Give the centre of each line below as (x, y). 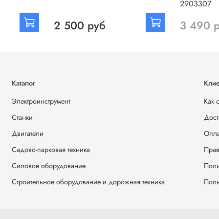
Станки (22, 117)
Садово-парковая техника (51, 149)
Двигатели (28, 133)
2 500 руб (79, 25)
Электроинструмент (41, 101)
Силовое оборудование (49, 165)
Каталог (23, 83)
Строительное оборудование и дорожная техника (88, 182)
